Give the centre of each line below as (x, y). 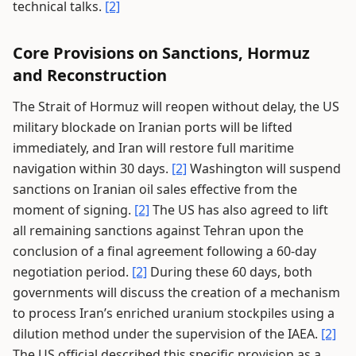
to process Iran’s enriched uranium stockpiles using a (174, 313)
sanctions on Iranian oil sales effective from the (155, 189)
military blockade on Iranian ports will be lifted (153, 127)
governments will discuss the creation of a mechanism (176, 292)
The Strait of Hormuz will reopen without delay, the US (176, 106)
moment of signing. (74, 210)
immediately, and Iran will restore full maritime (153, 148)
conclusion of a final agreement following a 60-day (164, 251)
